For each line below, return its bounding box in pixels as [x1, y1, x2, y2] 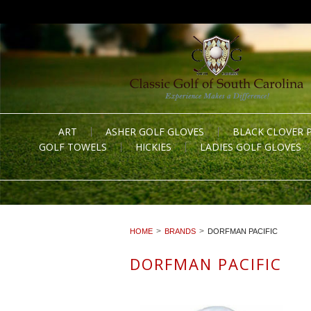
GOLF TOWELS [39, 140, 107, 153]
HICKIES [135, 140, 171, 153]
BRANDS [165, 227, 196, 235]
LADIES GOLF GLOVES [200, 140, 301, 153]
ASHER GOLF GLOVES [106, 125, 204, 138]
